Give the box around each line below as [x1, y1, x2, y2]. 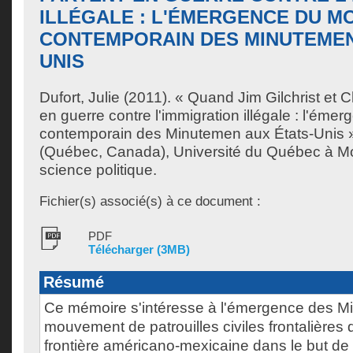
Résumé [43, 273, 104, 291]
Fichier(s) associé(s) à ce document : [39, 193, 261, 209]
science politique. [39, 162, 157, 178]
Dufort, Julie [39, 89, 120, 106]
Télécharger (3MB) [88, 243, 190, 256]
